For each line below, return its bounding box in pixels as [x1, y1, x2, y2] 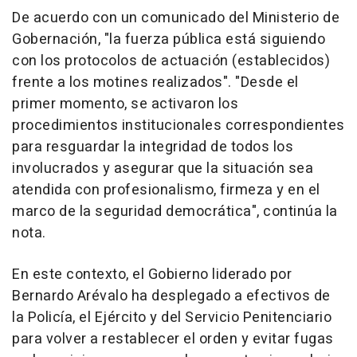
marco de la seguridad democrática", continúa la [12, 201, 338, 223]
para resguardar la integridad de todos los [12, 136, 293, 159]
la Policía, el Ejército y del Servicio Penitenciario [12, 307, 331, 329]
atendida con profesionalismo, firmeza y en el [12, 179, 320, 202]
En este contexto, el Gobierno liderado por [12, 264, 292, 286]
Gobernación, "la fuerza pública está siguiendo [12, 29, 325, 51]
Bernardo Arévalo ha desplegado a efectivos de [12, 285, 331, 308]
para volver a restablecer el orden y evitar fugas [12, 328, 334, 351]
